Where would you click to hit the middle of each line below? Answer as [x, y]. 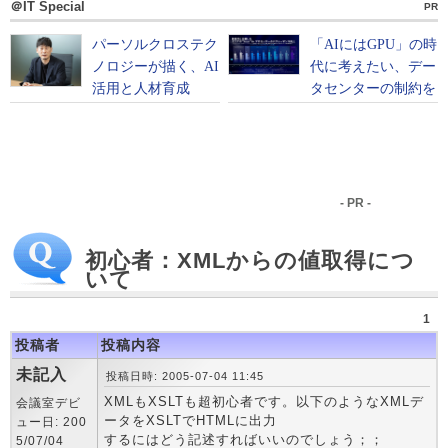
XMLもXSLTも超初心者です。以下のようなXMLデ [264, 401]
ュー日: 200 [51, 422]
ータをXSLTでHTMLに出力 [190, 420]
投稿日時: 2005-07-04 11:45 [185, 376]
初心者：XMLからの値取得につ [250, 260]
